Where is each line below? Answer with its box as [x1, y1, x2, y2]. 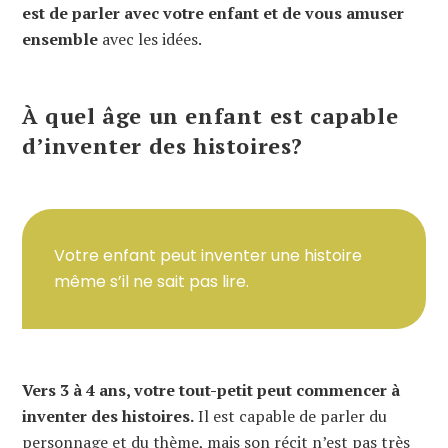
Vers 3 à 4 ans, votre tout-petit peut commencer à [22, 378, 400, 401]
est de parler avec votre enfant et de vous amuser [22, 2, 404, 25]
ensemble [22, 28, 98, 51]
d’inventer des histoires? [22, 130, 304, 160]
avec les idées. [98, 28, 202, 51]
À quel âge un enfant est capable [22, 100, 399, 130]
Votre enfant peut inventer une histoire [54, 243, 362, 267]
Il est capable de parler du [194, 404, 387, 427]
